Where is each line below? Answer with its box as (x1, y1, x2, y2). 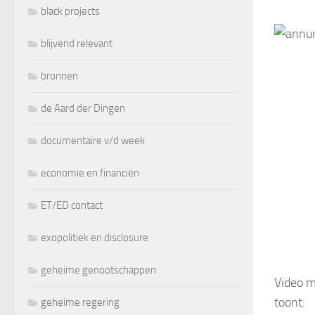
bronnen (41, 69, 78, 82)
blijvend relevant (41, 37, 112, 50)
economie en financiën (41, 166, 139, 179)
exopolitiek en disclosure (41, 231, 148, 244)
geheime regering (41, 295, 120, 309)
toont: (274, 294, 305, 310)
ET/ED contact (41, 198, 103, 212)
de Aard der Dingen (41, 101, 125, 115)
